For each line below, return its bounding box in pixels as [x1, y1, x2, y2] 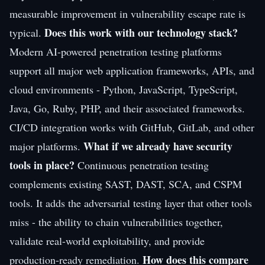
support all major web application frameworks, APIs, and [9, 63, 254, 77]
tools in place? [9, 157, 75, 173]
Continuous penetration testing [75, 157, 209, 172]
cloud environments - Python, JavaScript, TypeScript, [9, 82, 238, 96]
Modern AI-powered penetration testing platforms [9, 44, 222, 59]
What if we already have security [83, 138, 232, 154]
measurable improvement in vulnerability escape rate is [9, 6, 245, 21]
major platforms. [9, 138, 83, 153]
